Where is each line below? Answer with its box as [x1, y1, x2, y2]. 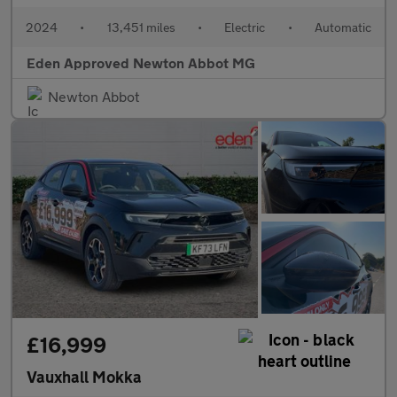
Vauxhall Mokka [27, 366, 142, 386]
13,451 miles [106, 19, 175, 35]
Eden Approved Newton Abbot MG [27, 53, 255, 71]
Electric [224, 19, 266, 35]
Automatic [314, 19, 371, 35]
